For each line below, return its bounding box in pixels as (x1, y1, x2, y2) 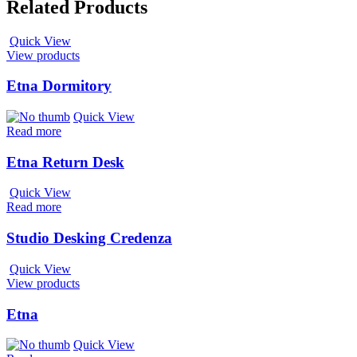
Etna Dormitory (6, 77, 112, 95)
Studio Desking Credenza (6, 229, 172, 247)
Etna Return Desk (6, 153, 124, 171)
